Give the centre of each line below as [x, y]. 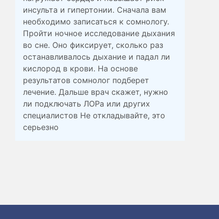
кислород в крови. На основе [81, 68]
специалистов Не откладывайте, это [94, 115]
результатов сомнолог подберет [86, 80]
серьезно [41, 127]
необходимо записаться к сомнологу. [96, 21]
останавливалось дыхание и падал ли [97, 56]
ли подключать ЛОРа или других [87, 103]
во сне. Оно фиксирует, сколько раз [93, 45]
